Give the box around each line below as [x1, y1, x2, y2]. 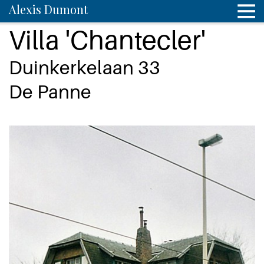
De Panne [9, 80, 91, 103]
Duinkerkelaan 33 [9, 56, 160, 78]
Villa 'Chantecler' [9, 24, 206, 55]
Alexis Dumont [9, 1, 88, 17]
